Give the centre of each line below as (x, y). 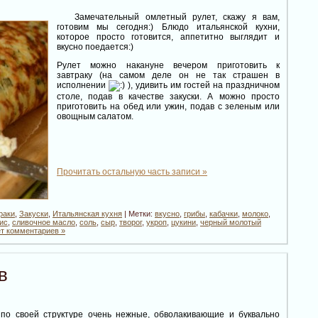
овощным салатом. (95, 116)
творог (131, 222)
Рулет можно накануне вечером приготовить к (168, 65)
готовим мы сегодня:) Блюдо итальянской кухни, (168, 27)
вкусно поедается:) (95, 46)
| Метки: (138, 213)
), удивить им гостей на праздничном (202, 85)
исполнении (83, 85)
